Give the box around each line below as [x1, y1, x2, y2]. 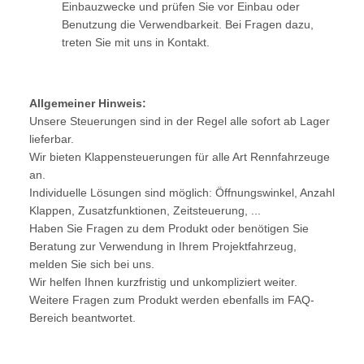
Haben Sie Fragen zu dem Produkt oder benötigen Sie [29, 222, 309, 236]
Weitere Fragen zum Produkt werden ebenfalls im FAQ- [29, 293, 314, 307]
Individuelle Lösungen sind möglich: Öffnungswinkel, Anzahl [29, 186, 335, 200]
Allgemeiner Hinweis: [29, 97, 146, 110]
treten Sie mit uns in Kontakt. [62, 36, 210, 50]
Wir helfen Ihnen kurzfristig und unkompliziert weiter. [29, 275, 297, 289]
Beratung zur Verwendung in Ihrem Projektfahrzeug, [29, 240, 297, 253]
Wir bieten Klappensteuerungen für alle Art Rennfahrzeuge [29, 150, 330, 164]
